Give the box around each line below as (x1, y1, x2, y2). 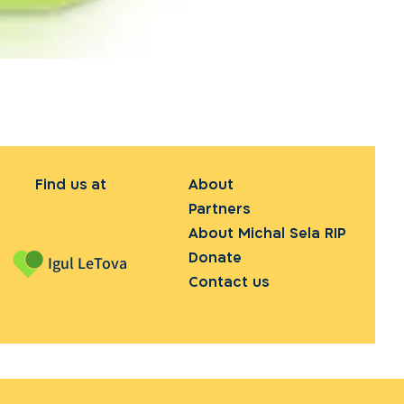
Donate (188, 247, 242, 268)
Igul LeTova (47, 252, 127, 273)
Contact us (188, 271, 269, 292)
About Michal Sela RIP (188, 223, 346, 243)
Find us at (35, 174, 107, 195)
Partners (188, 198, 250, 219)
